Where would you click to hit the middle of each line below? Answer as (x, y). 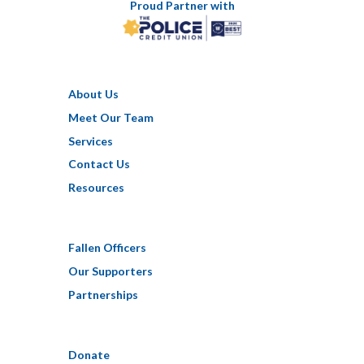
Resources (96, 188)
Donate (89, 355)
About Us (93, 93)
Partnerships (103, 295)
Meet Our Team (111, 117)
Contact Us (99, 164)
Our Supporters (110, 271)
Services (91, 141)
